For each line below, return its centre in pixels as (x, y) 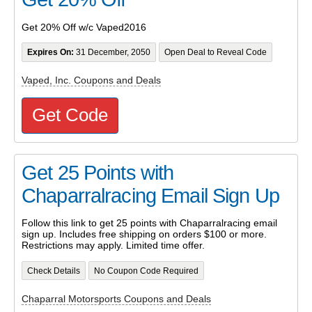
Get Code (70, 115)
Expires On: (50, 53)
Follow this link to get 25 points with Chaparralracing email (149, 223)
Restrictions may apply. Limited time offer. (113, 245)
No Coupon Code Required (146, 271)
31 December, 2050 (112, 53)
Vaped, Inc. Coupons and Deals (91, 80)
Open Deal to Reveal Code (215, 53)
